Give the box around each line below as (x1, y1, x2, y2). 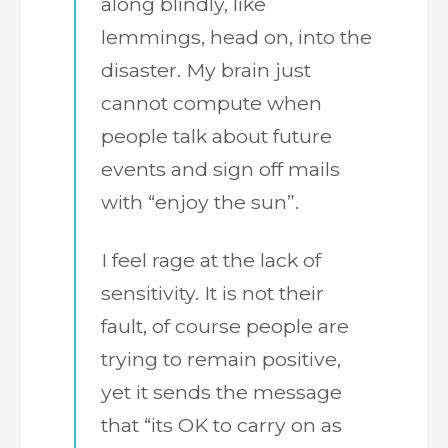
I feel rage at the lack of (101, 247, 322, 272)
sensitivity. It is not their (101, 280, 325, 305)
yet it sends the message (101, 379, 343, 404)
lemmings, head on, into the (101, 24, 373, 49)
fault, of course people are (101, 313, 350, 338)
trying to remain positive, (101, 346, 342, 371)
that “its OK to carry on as (101, 412, 343, 437)
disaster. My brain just (101, 57, 312, 82)
